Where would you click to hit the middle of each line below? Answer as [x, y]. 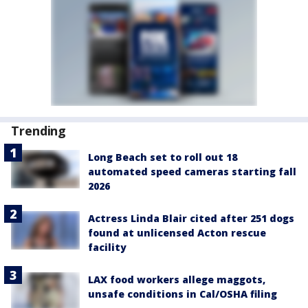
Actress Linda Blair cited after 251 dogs [191, 219]
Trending [39, 131]
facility [107, 247]
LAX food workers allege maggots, [177, 280]
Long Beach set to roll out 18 [163, 157]
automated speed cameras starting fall [192, 172]
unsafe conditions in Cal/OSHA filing [183, 294]
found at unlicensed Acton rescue [177, 233]
